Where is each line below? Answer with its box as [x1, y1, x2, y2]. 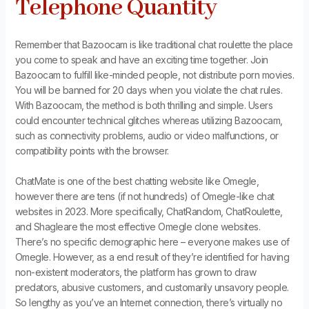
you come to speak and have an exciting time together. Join [14, 53, 268, 66]
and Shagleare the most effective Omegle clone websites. [14, 220, 261, 232]
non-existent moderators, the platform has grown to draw [14, 266, 257, 278]
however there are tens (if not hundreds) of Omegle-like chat [14, 190, 275, 202]
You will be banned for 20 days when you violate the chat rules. [14, 83, 283, 96]
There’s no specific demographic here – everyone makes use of [14, 235, 290, 248]
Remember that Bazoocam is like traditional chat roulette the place [14, 38, 293, 50]
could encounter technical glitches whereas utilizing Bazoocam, [14, 114, 283, 126]
